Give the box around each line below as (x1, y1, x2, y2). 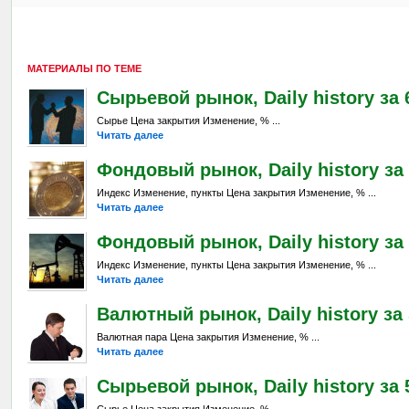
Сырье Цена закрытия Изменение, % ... (96, 115, 280, 127)
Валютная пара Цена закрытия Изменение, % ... (96, 331, 320, 343)
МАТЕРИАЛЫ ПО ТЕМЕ (26, 62, 142, 74)
